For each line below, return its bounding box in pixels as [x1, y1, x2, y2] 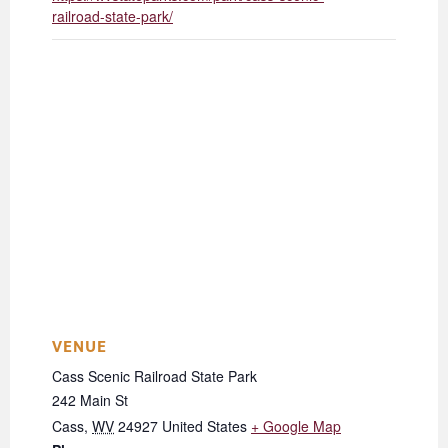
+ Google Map [251, 416, 341, 437]
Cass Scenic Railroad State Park [52, 366, 257, 387]
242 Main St [52, 390, 128, 411]
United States [162, 416, 247, 437]
